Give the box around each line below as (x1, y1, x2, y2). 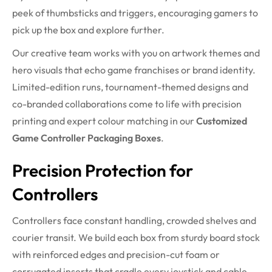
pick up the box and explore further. (12, 24, 165, 36)
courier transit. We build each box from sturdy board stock (12, 231, 260, 244)
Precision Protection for (12, 160, 193, 182)
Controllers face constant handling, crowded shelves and (12, 214, 256, 227)
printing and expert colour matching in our (12, 115, 196, 127)
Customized (196, 115, 247, 127)
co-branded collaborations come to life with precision (12, 98, 242, 110)
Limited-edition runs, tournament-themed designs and (12, 81, 248, 93)
